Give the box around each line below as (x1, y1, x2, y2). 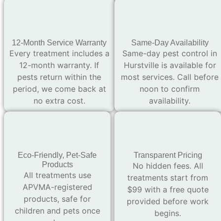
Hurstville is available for (123, 60, 216, 71)
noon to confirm (140, 84, 200, 94)
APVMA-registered (22, 182, 92, 192)
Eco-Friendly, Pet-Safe (18, 151, 97, 160)
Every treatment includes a (9, 48, 110, 59)
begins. (154, 208, 181, 219)
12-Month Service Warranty (12, 38, 107, 47)
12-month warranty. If (19, 60, 99, 71)
